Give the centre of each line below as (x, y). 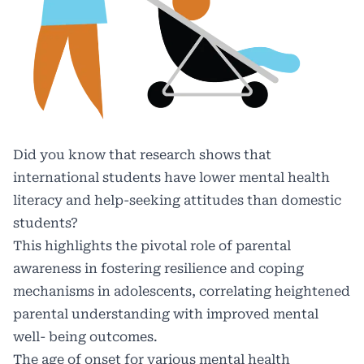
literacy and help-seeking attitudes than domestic (177, 200)
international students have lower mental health (171, 178)
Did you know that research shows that (142, 155)
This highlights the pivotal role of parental (152, 246)
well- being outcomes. (85, 337)
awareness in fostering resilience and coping (158, 269)
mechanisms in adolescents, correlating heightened (182, 291)
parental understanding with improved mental (166, 314)
